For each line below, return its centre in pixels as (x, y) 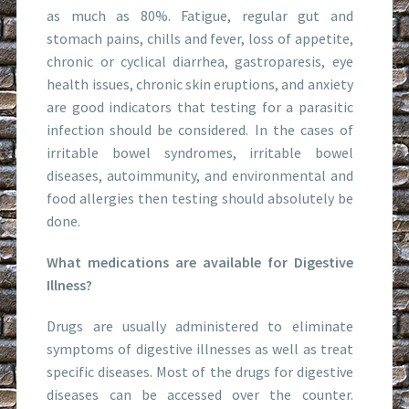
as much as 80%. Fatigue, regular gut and (200, 15)
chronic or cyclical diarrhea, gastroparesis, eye (200, 61)
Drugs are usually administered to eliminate (200, 325)
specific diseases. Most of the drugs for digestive (200, 371)
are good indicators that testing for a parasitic (200, 106)
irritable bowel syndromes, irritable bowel (200, 152)
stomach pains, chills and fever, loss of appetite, (200, 38)
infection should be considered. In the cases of (200, 129)
